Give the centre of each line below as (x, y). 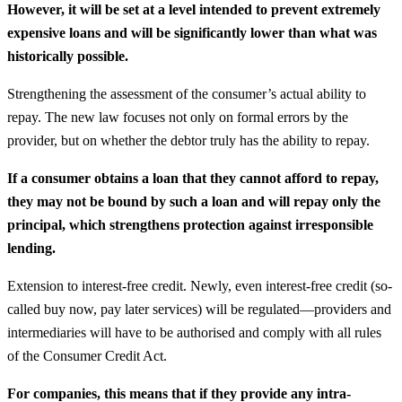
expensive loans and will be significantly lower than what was (192, 32)
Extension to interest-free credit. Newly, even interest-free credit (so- (200, 285)
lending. (31, 248)
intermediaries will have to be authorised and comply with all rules (194, 332)
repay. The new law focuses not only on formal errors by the (178, 117)
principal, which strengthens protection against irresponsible (190, 224)
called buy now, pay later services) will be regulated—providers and (199, 309)
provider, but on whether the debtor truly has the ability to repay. (188, 140)
